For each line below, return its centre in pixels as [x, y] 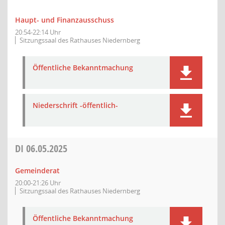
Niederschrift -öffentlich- [75, 105]
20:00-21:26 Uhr [38, 183]
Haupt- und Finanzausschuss [65, 20]
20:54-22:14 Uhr [38, 32]
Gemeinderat [37, 171]
